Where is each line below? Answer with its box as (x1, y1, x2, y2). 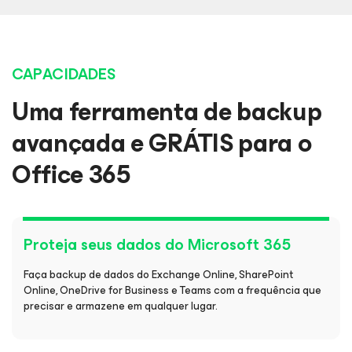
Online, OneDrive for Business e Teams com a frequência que (24, 281, 321, 300)
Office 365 (12, 154, 130, 196)
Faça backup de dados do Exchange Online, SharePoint (24, 266, 293, 284)
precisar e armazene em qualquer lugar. (24, 297, 218, 316)
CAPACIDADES (12, 61, 115, 88)
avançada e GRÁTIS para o (12, 123, 312, 165)
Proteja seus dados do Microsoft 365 (24, 232, 291, 258)
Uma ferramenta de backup (12, 91, 322, 134)
